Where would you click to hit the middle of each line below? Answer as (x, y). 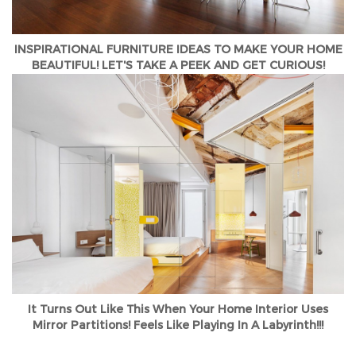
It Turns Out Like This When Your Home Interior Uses (178, 310)
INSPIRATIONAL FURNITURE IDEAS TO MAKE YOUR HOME (178, 49)
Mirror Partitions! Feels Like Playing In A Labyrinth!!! (178, 326)
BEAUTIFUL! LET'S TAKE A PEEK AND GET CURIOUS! (178, 65)
